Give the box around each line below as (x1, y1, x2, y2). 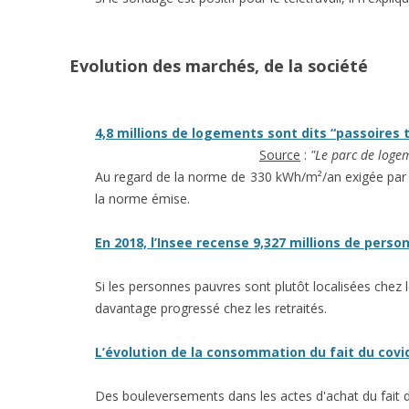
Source (259, 146, 300, 163)
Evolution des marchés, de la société (69, 55, 368, 77)
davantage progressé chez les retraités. (95, 299, 327, 317)
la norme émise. (95, 190, 190, 207)
